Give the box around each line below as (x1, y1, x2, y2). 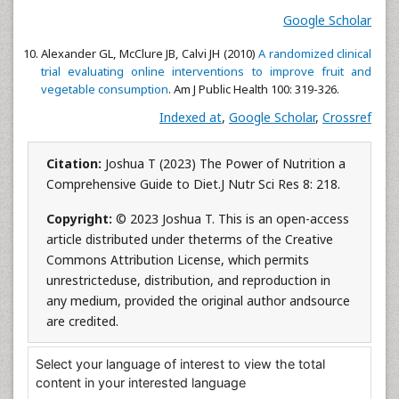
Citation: (46, 155, 105, 172)
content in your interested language (36, 375, 246, 390)
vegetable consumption (41, 81, 168, 97)
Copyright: (46, 210, 116, 227)
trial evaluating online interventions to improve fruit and (41, 63, 371, 79)
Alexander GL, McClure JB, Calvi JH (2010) (41, 45, 259, 61)
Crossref (322, 109, 371, 126)
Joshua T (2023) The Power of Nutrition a (105, 155, 346, 172)
